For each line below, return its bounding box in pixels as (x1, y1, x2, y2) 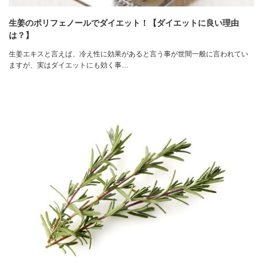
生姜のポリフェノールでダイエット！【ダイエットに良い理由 (9, 18, 239, 28)
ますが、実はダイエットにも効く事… (9, 60, 129, 69)
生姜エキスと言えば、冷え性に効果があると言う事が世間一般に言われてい (9, 49, 248, 58)
